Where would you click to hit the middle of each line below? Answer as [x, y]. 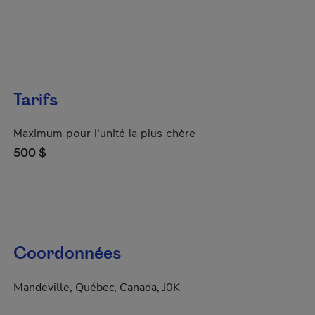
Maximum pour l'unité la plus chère [104, 133]
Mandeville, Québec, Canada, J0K [97, 288]
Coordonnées [67, 254]
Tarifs [36, 101]
